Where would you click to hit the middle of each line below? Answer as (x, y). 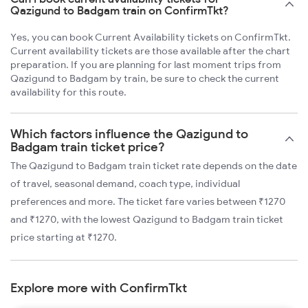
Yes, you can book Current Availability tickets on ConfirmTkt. (151, 37)
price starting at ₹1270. (64, 238)
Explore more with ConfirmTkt (99, 288)
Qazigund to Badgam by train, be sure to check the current (145, 79)
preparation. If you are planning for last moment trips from (146, 65)
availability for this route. (68, 92)
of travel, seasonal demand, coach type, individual (125, 184)
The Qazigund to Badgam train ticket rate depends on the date (154, 166)
